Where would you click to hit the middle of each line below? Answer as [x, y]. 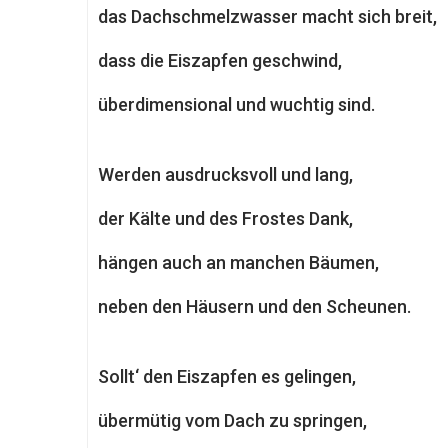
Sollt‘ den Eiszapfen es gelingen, [227, 376]
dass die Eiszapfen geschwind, [220, 60]
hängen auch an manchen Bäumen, [238, 262]
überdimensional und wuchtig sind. [236, 104]
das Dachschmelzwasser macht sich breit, [267, 16]
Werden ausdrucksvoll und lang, [225, 174]
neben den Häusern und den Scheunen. [254, 306]
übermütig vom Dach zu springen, [232, 420]
